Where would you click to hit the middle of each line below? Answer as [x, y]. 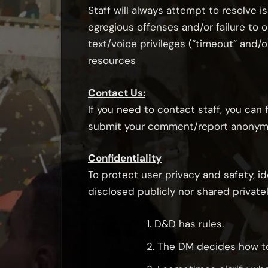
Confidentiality [125, 158]
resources [112, 61]
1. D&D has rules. [185, 223]
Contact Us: [117, 92]
